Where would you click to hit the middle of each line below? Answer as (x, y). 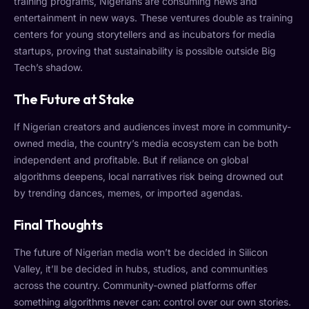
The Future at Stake (74, 99)
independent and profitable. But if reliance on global (131, 160)
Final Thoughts (58, 225)
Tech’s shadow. (48, 68)
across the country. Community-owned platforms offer (135, 286)
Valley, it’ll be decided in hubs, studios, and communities (141, 269)
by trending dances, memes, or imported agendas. (128, 193)
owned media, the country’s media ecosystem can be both (146, 143)
